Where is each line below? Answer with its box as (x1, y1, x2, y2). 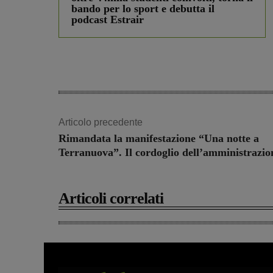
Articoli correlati (58, 190, 163, 208)
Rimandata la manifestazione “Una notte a (58, 132, 259, 145)
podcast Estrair (71, 13, 144, 26)
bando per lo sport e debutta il (71, 2, 214, 15)
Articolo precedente (58, 117, 143, 128)
